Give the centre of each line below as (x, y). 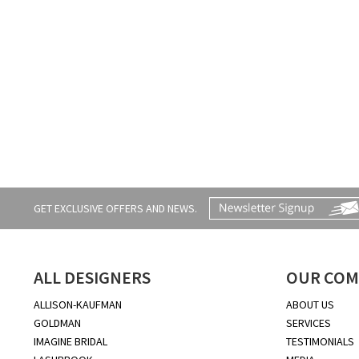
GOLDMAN (57, 323)
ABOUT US (310, 304)
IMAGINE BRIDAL (71, 341)
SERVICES (309, 323)
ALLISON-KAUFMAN (78, 304)
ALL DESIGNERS (92, 277)
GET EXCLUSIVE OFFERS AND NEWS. (115, 208)
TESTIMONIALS (320, 341)
